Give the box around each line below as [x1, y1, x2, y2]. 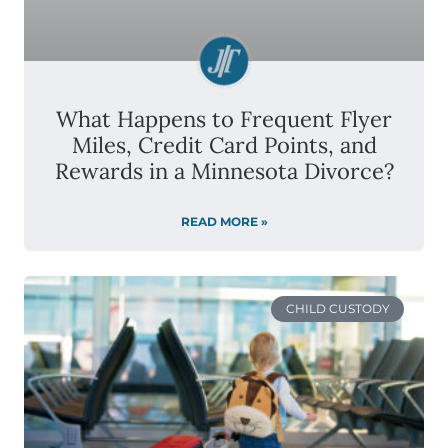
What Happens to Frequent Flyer [56, 104, 392, 133]
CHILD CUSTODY [285, 300, 390, 316]
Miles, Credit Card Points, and [71, 130, 377, 159]
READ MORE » [180, 213, 268, 229]
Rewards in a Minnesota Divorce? [54, 156, 394, 185]
